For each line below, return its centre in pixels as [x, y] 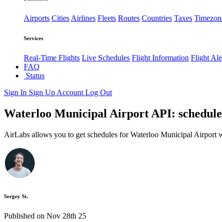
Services [33, 38]
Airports [37, 18]
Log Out [99, 93]
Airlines [83, 18]
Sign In [16, 93]
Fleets [107, 18]
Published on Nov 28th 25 [45, 216]
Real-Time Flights [52, 58]
